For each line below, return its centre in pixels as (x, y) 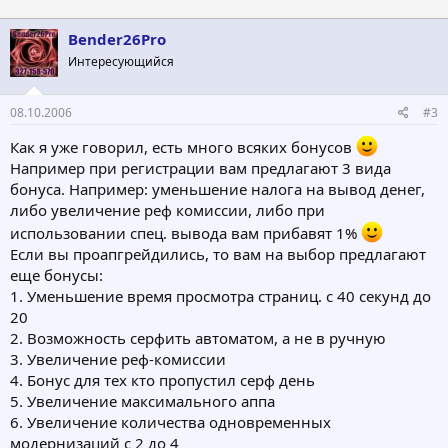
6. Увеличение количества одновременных (170, 422)
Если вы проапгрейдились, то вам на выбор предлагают (218, 254)
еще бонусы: (56, 275)
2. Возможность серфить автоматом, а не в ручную (198, 338)
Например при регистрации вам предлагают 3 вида (200, 168)
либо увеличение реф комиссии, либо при (167, 210)
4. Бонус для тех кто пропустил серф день (162, 380)
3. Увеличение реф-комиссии (118, 359)
